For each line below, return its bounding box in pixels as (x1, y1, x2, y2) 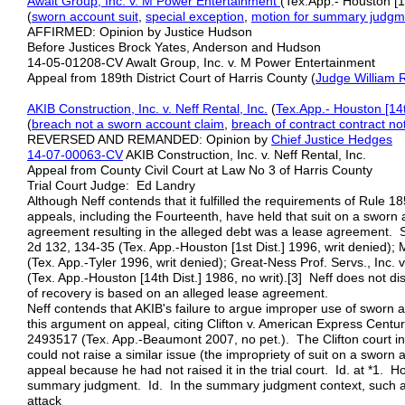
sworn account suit (32, 9, 138, 24)
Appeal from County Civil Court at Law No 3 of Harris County (27, 163, 372, 177)
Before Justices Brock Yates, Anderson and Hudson (27, 40, 321, 54)
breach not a (32, 117, 108, 131)
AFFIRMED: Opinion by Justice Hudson (27, 24, 252, 39)
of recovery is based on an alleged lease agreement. (27, 286, 328, 300)
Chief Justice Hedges (271, 132, 392, 146)
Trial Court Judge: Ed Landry (27, 178, 195, 193)
